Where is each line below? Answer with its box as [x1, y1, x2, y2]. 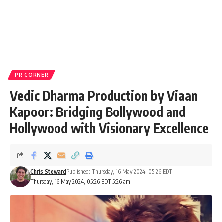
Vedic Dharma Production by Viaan [10, 87, 198, 104]
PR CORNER [15, 72, 49, 78]
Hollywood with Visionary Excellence [10, 120, 209, 136]
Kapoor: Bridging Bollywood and [10, 104, 186, 120]
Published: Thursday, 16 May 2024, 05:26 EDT [66, 168, 172, 175]
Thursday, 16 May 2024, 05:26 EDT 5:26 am [30, 178, 130, 185]
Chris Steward [30, 168, 66, 175]
